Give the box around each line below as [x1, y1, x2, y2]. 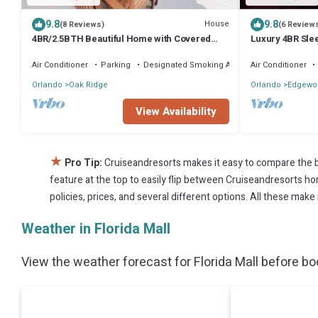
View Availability [135, 103, 216, 119]
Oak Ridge [69, 78, 108, 91]
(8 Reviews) [60, 18, 104, 31]
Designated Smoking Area [143, 58, 243, 71]
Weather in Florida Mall [21, 218, 170, 239]
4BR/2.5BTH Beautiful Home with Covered [32, 31, 212, 45]
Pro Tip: [65, 155, 102, 170]
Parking [101, 58, 131, 71]
